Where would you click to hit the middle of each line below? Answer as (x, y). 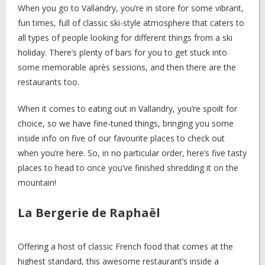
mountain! (37, 182)
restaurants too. (49, 82)
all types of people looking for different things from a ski (125, 38)
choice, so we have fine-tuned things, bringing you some (126, 123)
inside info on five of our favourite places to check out (121, 138)
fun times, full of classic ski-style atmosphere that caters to (131, 23)
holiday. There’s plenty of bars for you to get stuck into (122, 52)
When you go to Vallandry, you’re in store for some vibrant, (131, 8)
